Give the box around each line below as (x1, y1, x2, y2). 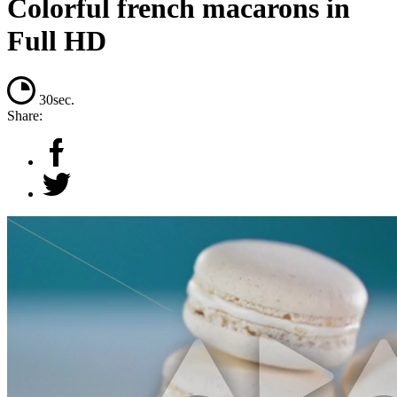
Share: (7, 108, 43, 124)
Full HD (7, 24, 106, 57)
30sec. (39, 92, 74, 108)
